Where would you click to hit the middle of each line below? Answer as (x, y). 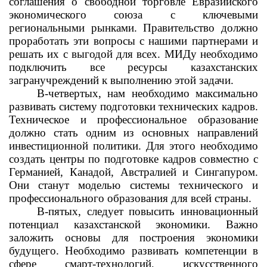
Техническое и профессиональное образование (133, 119)
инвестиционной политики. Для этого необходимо (133, 146)
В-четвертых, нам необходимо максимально (148, 93)
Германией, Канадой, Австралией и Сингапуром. (133, 172)
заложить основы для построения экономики (133, 237)
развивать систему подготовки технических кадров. (133, 106)
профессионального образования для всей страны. (130, 198)
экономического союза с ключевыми (133, 15)
